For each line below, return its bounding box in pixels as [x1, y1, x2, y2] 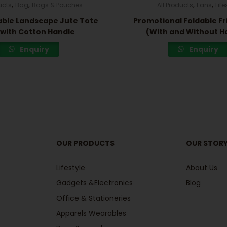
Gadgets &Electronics [56, 178, 133, 188]
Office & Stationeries [56, 193, 131, 204]
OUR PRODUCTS [56, 138, 115, 149]
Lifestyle [56, 163, 85, 173]
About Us [186, 163, 218, 173]
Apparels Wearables [56, 208, 126, 219]
